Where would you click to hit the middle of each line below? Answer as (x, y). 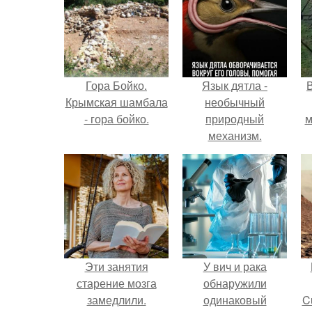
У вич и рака (235, 266)
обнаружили (235, 283)
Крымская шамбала (116, 102)
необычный (235, 102)
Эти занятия (116, 266)
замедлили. (116, 300)
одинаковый (235, 300)
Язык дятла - (235, 85)
